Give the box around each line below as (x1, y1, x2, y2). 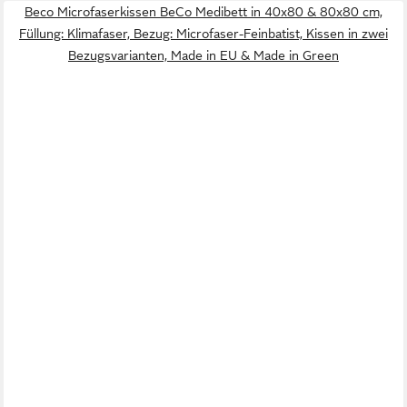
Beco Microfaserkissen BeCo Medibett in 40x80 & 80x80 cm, (25, 5, 382, 20)
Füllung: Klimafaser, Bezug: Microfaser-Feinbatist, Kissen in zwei (19, 26, 388, 42)
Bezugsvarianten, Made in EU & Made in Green (68, 48, 339, 64)
